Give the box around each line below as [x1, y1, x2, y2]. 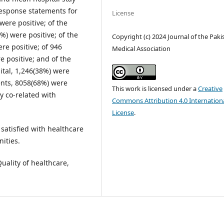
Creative [198, 83, 223, 93]
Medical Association [112, 43, 171, 53]
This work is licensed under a [112, 83, 198, 93]
